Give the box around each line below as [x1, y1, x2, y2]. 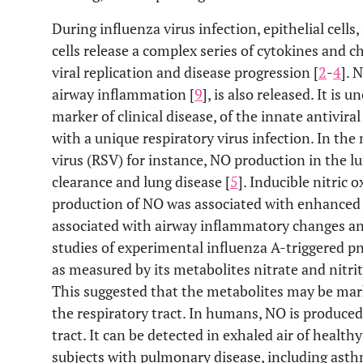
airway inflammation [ [52, 84, 194, 104]
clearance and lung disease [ [52, 172, 230, 191]
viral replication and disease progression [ [52, 62, 318, 82]
